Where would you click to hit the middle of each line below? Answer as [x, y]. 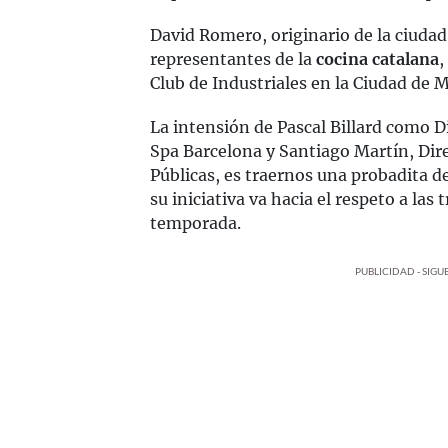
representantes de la [233, 59]
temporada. [195, 223]
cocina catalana [377, 59]
